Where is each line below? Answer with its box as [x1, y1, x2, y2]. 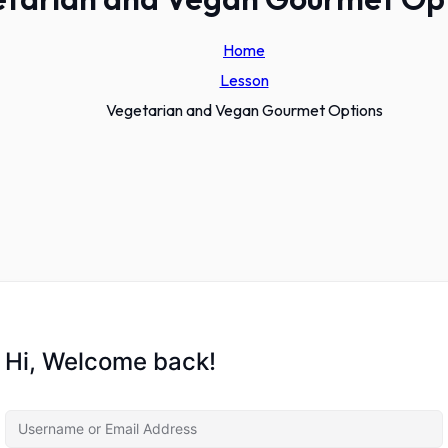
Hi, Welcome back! [5, 346, 216, 376]
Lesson [219, 69, 269, 90]
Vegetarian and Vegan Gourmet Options [105, 99, 383, 120]
